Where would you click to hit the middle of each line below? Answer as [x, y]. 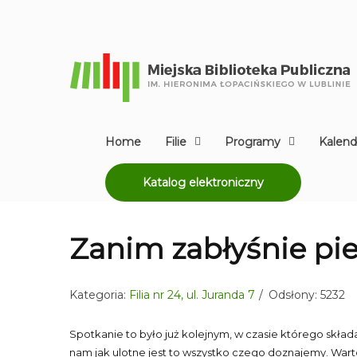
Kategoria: [99, 295]
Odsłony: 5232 [307, 295]
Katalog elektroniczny [203, 182]
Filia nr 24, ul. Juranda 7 [192, 295]
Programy [253, 142]
